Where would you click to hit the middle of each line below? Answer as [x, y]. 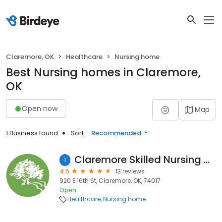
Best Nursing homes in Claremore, [103, 72]
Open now [40, 108]
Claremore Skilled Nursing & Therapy [207, 160]
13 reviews [130, 171]
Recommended [116, 133]
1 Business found [32, 133]
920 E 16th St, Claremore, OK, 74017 [110, 181]
